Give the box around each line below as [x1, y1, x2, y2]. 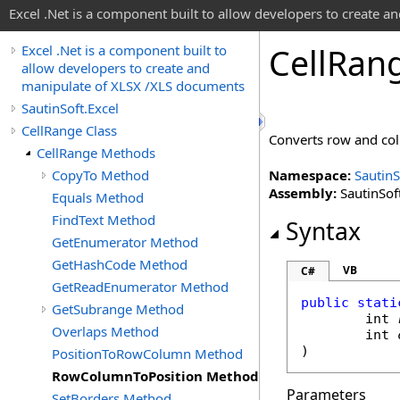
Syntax [286, 215, 361, 247]
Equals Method [52, 188, 144, 206]
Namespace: [269, 166, 351, 184]
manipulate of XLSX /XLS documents [21, 77, 245, 95]
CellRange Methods [37, 144, 155, 162]
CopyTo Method [52, 166, 149, 184]
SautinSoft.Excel [21, 99, 119, 117]
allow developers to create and [21, 59, 210, 77]
